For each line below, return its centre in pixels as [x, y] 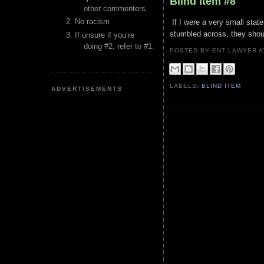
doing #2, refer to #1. [119, 46]
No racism [92, 22]
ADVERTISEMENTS [87, 88]
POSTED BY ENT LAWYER [214, 50]
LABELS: [186, 86]
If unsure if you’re [105, 35]
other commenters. [116, 9]
